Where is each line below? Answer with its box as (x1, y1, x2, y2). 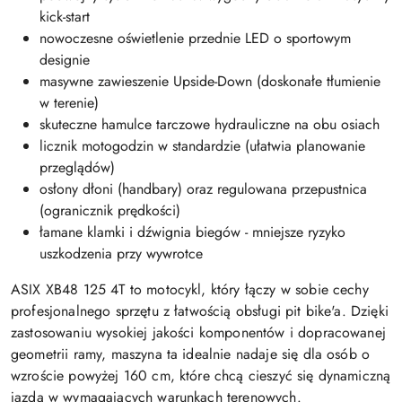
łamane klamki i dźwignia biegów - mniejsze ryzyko (39, 222, 345, 242)
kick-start (39, 6, 90, 27)
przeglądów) (39, 157, 115, 178)
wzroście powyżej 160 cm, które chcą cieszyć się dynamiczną (11, 365, 391, 386)
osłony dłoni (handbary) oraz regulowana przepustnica (39, 179, 367, 199)
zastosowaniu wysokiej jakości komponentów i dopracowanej (11, 322, 386, 343)
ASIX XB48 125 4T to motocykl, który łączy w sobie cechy (11, 279, 369, 300)
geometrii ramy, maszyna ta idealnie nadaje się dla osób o (11, 344, 371, 364)
